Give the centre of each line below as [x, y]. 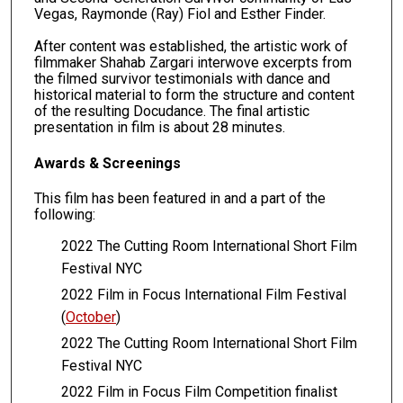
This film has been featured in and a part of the [179, 198]
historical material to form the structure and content [194, 94]
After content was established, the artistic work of [191, 46]
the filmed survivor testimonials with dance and [182, 78]
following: [64, 214]
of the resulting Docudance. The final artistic [171, 111]
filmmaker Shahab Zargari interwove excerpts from [193, 62]
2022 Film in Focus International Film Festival [203, 295]
